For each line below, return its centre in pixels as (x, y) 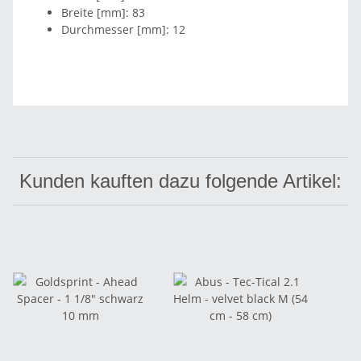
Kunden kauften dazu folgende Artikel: (180, 180)
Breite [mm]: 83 (103, 12)
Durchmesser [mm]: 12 (123, 29)
